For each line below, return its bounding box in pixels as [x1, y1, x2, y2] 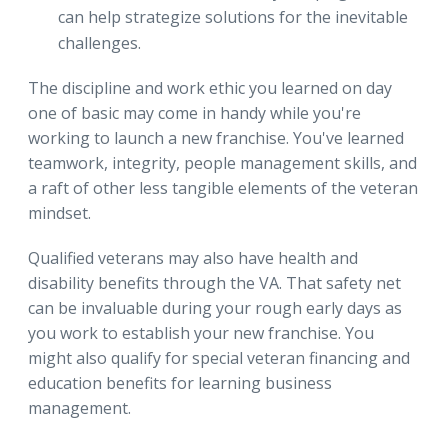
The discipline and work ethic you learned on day [28, 76, 392, 99]
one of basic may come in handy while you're [28, 101, 361, 124]
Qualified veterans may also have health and [28, 246, 358, 269]
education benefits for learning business [28, 371, 332, 394]
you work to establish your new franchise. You [28, 321, 374, 344]
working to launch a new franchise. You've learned [28, 126, 404, 149]
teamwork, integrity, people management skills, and [28, 151, 417, 174]
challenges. [58, 31, 141, 54]
